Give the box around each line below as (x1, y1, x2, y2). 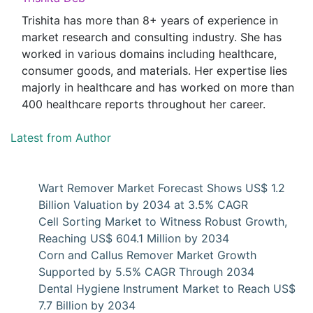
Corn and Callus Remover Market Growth (38, 248, 256, 262)
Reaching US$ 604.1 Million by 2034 (38, 231, 229, 245)
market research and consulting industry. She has (22, 30, 282, 44)
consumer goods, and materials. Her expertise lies (22, 64, 287, 78)
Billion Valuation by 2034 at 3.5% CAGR (38, 198, 248, 212)
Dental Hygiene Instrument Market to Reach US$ (38, 282, 296, 296)
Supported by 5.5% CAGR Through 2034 (38, 265, 254, 279)
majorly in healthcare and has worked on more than (22, 80, 294, 94)
